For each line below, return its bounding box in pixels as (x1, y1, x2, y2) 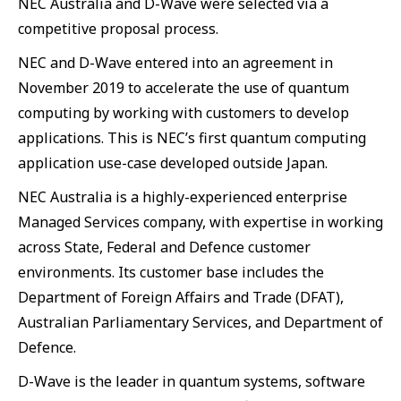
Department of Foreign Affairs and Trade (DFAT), (18, 287, 344, 307)
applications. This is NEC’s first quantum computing (18, 128, 366, 148)
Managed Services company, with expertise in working (18, 212, 383, 232)
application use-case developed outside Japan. (18, 153, 328, 173)
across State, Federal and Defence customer (18, 237, 311, 257)
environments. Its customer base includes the (18, 262, 324, 282)
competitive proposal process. (18, 19, 218, 38)
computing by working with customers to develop (18, 103, 349, 123)
